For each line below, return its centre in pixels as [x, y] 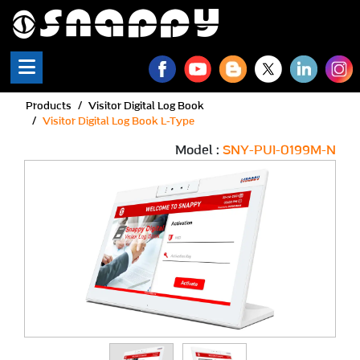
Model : [199, 150]
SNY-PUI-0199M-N [279, 150]
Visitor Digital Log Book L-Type [119, 122]
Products [49, 106]
